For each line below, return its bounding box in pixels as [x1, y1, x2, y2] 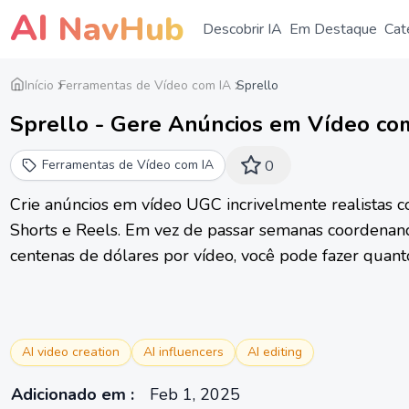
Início [25, 77, 54, 94]
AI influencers [143, 343, 224, 361]
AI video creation [22, 343, 120, 361]
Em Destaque [289, 19, 377, 39]
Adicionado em [11, 383, 126, 405]
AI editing [247, 343, 302, 361]
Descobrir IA [203, 19, 282, 39]
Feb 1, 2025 [150, 383, 240, 405]
